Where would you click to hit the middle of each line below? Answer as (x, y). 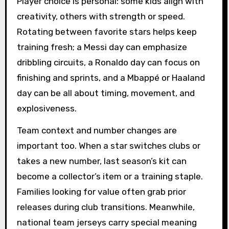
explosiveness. (47, 109)
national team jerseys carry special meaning (107, 223)
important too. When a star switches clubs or (108, 146)
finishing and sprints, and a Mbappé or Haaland (111, 78)
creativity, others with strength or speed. (101, 17)
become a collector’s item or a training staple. (110, 177)
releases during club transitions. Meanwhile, (106, 207)
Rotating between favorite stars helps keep (107, 32)
